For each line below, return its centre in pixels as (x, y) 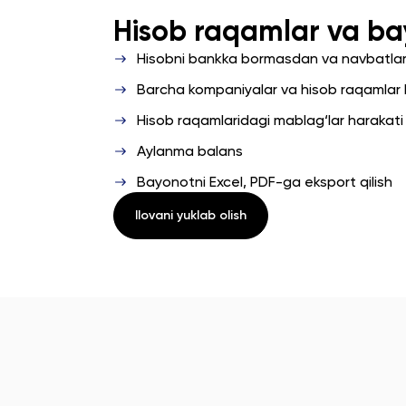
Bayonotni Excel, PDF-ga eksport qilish (265, 182)
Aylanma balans (190, 151)
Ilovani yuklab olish (191, 215)
